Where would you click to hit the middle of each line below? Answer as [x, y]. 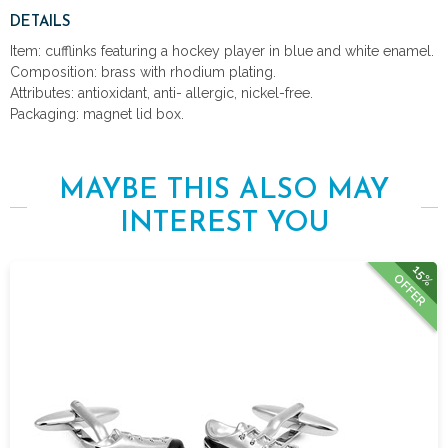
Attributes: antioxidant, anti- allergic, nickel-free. [161, 92]
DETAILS [40, 22]
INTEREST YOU [224, 223]
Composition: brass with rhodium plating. [143, 71]
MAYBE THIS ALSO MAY [224, 190]
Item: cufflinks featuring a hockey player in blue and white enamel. [222, 50]
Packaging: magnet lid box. [97, 113]
